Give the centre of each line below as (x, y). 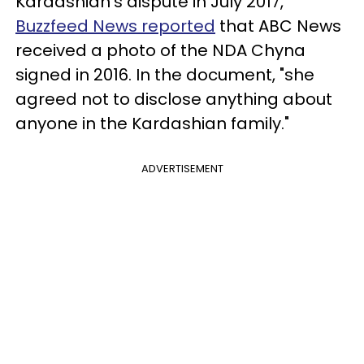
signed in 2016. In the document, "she (165, 74)
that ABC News (278, 26)
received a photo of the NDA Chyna (160, 50)
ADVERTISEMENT (182, 168)
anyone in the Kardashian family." (152, 123)
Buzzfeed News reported (115, 26)
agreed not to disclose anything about (174, 99)
